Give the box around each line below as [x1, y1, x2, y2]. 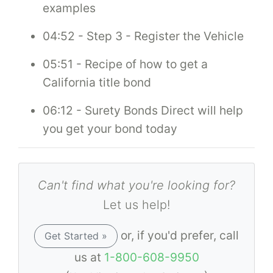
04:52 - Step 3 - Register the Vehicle [43, 28, 244, 43]
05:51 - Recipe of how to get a [43, 56, 208, 71]
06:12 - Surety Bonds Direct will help [43, 102, 243, 118]
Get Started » [44, 229, 107, 242]
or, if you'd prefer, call [118, 227, 239, 243]
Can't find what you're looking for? [38, 177, 235, 193]
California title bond [43, 74, 151, 90]
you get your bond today [43, 121, 177, 136]
